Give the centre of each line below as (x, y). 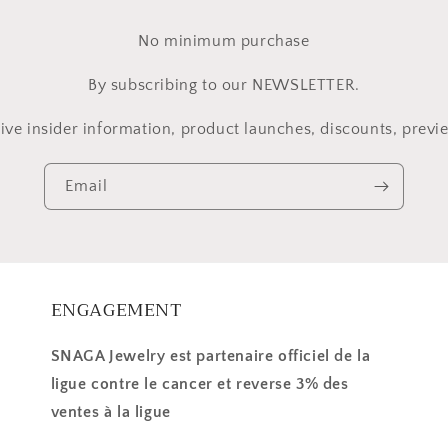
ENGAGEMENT (116, 310)
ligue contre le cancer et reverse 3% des (199, 384)
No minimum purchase (224, 41)
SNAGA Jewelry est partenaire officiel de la (210, 356)
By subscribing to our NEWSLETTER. (224, 85)
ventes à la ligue (110, 412)
